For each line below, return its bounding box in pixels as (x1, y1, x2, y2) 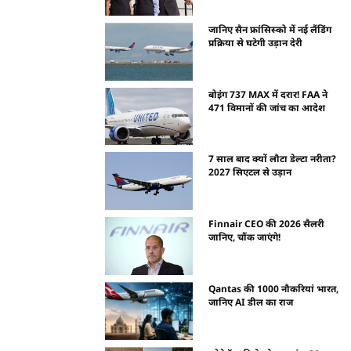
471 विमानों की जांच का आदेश (208, 100, 326, 114)
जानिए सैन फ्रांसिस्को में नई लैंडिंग (208, 22, 332, 36)
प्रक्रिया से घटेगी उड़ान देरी (208, 35, 303, 49)
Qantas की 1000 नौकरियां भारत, (208, 282, 339, 296)
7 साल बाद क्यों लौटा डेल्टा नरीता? (208, 152, 337, 166)
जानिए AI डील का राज (208, 295, 294, 309)
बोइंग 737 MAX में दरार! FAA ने (208, 87, 328, 101)
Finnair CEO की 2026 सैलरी (208, 217, 325, 231)
